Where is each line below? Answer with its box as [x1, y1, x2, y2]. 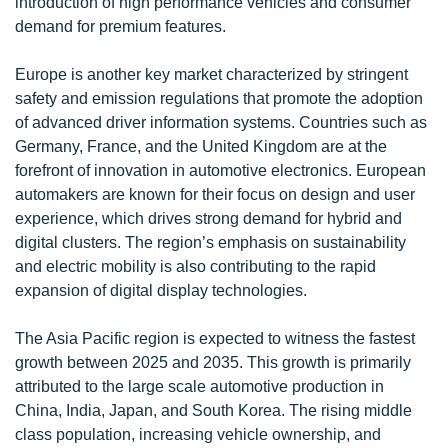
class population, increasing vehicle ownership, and [15, 425, 381, 443]
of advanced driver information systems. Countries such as [15, 113, 427, 131]
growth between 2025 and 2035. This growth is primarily [15, 353, 411, 371]
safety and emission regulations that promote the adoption [15, 89, 423, 107]
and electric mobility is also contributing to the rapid [15, 257, 376, 275]
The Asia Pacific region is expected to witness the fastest [15, 329, 415, 347]
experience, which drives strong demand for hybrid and [15, 209, 402, 227]
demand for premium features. [15, 17, 226, 35]
